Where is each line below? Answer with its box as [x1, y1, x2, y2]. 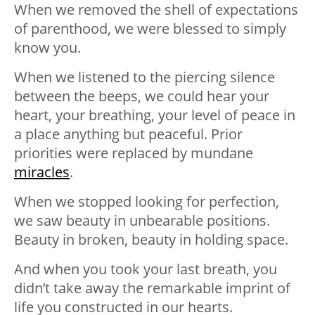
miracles [14, 162, 70, 181]
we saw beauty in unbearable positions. [14, 210, 270, 230]
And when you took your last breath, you [14, 259, 277, 278]
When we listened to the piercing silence [14, 67, 275, 86]
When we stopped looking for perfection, [14, 191, 279, 211]
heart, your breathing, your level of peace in [14, 105, 295, 124]
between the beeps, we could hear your [14, 86, 269, 105]
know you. [14, 37, 81, 57]
